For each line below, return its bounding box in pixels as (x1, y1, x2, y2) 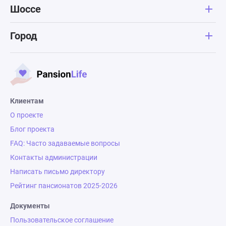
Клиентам (10, 97, 44, 105)
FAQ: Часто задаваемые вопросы (10, 139, 120, 148)
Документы (10, 202, 50, 210)
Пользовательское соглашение (10, 216, 114, 224)
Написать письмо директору (10, 167, 105, 176)
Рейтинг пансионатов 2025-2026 (10, 182, 118, 190)
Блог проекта (10, 125, 54, 134)
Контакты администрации (10, 153, 97, 162)
